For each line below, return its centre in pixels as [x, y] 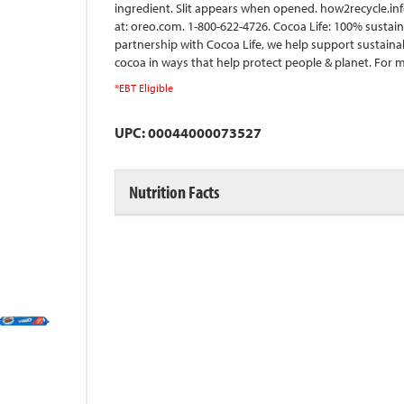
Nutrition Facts [174, 192]
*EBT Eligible [144, 88]
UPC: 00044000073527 [188, 133]
